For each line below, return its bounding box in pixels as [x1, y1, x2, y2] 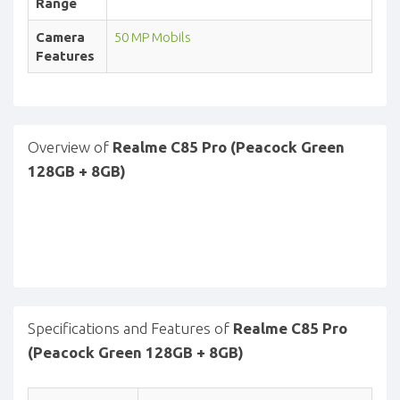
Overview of [28, 137, 112, 155]
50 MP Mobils [114, 29, 191, 45]
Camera [36, 29, 85, 45]
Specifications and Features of [28, 319, 233, 337]
